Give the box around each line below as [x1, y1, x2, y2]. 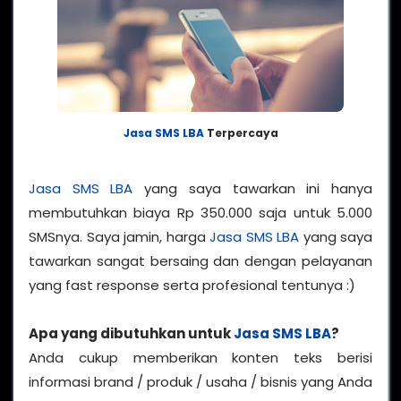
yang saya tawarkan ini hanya [132, 178, 373, 198]
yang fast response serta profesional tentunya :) [29, 275, 355, 294]
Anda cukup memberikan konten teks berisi [29, 347, 372, 367]
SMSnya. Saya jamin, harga [29, 226, 209, 246]
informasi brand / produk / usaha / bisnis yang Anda [29, 371, 372, 391]
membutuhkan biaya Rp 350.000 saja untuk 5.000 [29, 202, 372, 222]
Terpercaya [203, 125, 278, 141]
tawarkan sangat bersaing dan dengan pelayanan [29, 251, 372, 270]
